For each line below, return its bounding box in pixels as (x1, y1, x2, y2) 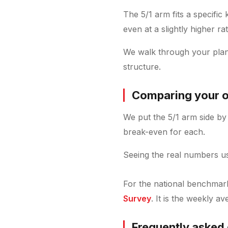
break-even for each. (123, 126, 205, 137)
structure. (123, 61, 161, 72)
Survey (123, 193, 151, 204)
